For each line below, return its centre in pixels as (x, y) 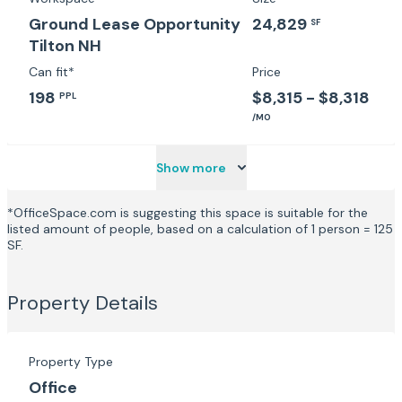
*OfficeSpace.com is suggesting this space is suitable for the (188, 213)
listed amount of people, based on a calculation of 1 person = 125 (200, 229)
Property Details (83, 303)
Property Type (71, 362)
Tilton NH (65, 46)
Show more (191, 168)
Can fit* (52, 72)
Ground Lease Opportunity (135, 24)
